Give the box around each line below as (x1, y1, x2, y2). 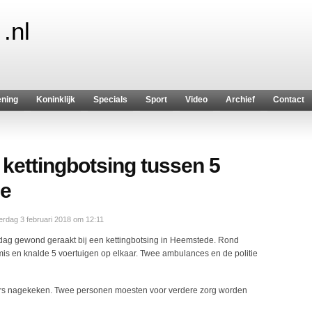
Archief (226, 95, 255, 104)
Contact (273, 95, 304, 104)
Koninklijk (36, 95, 75, 104)
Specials (93, 95, 127, 104)
